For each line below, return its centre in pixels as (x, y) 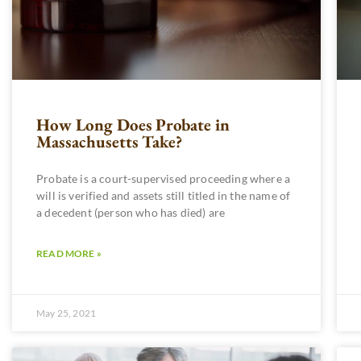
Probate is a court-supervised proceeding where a (164, 178)
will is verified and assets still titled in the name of (164, 195)
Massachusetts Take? (110, 141)
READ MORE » (69, 253)
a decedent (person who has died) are (131, 212)
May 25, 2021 (66, 313)
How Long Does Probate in (133, 124)
